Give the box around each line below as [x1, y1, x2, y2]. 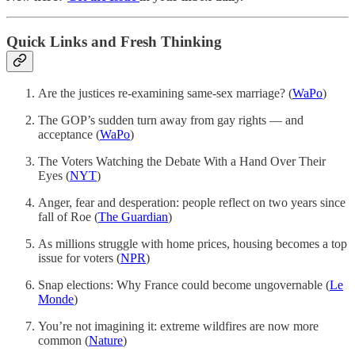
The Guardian [98, 210, 168, 224]
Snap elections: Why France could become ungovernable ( [38, 278, 330, 292]
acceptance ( [38, 128, 100, 142]
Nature [89, 334, 123, 348]
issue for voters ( [38, 251, 120, 265]
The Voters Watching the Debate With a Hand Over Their [38, 155, 326, 169]
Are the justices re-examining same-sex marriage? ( [38, 86, 292, 101]
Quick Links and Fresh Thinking [6, 32, 222, 50]
